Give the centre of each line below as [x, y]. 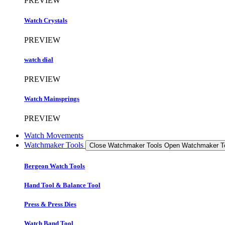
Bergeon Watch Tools [54, 166]
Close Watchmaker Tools [126, 146]
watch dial [39, 59]
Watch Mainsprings [52, 99]
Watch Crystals [46, 20]
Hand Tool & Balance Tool [62, 185]
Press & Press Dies [50, 204]
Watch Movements [54, 136]
